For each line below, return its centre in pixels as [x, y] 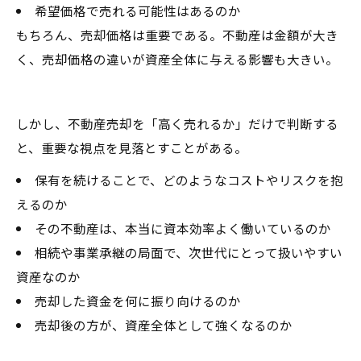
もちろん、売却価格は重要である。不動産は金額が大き [177, 34]
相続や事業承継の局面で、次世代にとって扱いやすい [188, 252]
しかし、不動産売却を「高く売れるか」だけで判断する [177, 123]
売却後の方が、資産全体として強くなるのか [163, 324]
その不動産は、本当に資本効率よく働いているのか [183, 228]
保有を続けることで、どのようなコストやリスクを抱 [189, 179]
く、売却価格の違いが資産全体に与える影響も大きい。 [177, 58]
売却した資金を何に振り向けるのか [137, 300]
